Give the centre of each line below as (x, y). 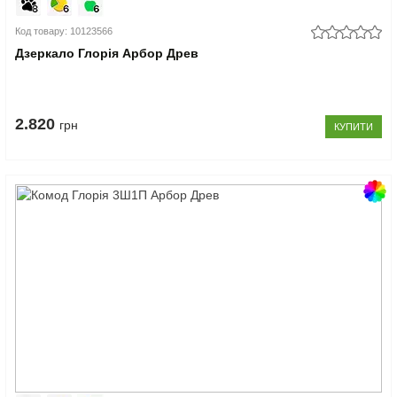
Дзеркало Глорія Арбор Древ (107, 53)
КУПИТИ (353, 126)
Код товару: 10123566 (64, 31)
